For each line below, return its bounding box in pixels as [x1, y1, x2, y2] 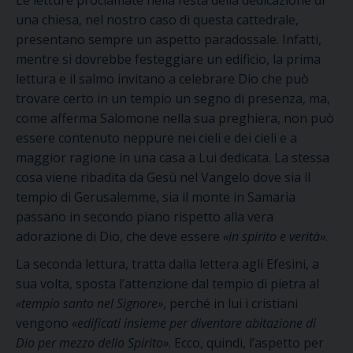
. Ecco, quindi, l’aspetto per [169, 334, 324, 351]
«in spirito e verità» [223, 228, 325, 245]
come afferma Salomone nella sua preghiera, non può [16, 110, 334, 127]
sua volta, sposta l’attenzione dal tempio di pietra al [16, 275, 319, 292]
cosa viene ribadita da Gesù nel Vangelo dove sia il [16, 169, 310, 186]
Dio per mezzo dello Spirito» [16, 334, 169, 351]
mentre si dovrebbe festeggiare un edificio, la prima [16, 50, 321, 68]
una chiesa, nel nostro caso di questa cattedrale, [16, 11, 299, 28]
